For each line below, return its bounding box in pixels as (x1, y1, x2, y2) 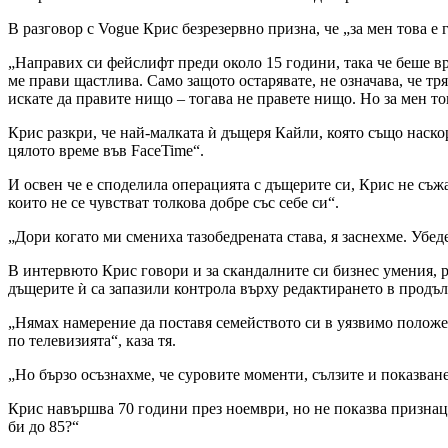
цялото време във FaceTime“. (8, 141, 204, 159)
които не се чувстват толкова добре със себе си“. (8, 193, 339, 211)
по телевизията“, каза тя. (8, 331, 176, 349)
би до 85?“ (8, 417, 79, 435)
